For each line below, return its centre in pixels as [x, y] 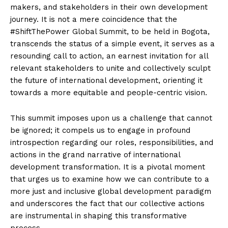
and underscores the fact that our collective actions [107, 203]
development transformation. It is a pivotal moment [108, 167]
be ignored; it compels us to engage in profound [100, 130]
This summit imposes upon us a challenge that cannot [111, 118]
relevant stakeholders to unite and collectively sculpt [110, 68]
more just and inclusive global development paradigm [111, 191]
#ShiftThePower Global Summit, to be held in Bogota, [110, 31]
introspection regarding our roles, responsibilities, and [112, 142]
